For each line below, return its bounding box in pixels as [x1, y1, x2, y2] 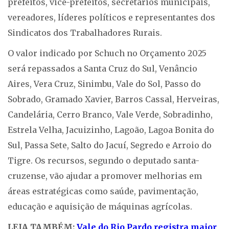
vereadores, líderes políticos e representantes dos [8, 12, 215, 23]
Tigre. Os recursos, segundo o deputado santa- [8, 155, 199, 166]
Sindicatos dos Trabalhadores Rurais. [8, 28, 164, 38]
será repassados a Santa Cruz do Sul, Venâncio [8, 63, 197, 74]
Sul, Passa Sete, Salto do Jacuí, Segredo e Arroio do [8, 140, 212, 151]
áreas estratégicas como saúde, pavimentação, [8, 186, 198, 197]
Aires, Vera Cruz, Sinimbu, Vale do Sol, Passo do [8, 79, 201, 89]
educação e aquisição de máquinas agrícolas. [8, 201, 192, 212]
